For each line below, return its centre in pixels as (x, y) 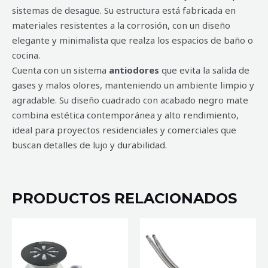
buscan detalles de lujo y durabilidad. (89, 145)
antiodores (134, 70)
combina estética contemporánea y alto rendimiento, (125, 115)
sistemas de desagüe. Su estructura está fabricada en (124, 10)
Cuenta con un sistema (60, 70)
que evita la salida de (204, 70)
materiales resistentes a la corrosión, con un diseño (121, 25)
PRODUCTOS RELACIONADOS (124, 199)
